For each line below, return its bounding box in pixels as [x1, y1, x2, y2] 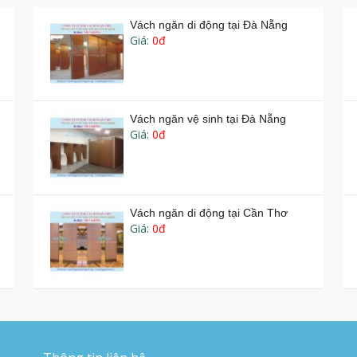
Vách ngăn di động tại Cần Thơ [130, 206, 288, 219]
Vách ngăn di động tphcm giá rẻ [130, 300, 292, 313]
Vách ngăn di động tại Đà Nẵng [130, 18, 288, 31]
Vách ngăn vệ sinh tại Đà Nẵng [130, 112, 287, 125]
